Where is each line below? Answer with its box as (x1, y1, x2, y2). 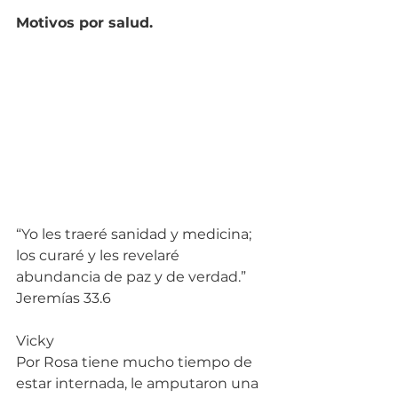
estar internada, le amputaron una (16, 374, 262, 392)
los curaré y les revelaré (16, 246, 183, 264)
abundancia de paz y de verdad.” (16, 267, 250, 285)
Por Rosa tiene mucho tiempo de (16, 353, 256, 370)
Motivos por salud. (16, 13, 153, 31)
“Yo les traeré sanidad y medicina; (16, 225, 255, 243)
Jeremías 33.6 (16, 289, 111, 306)
